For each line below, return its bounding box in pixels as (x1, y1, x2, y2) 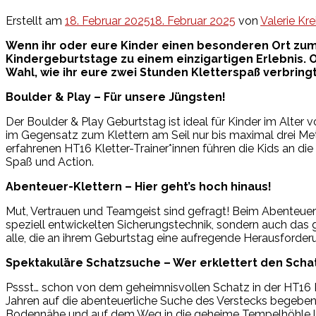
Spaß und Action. (6, 154, 94, 169)
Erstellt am (6, 13, 65, 28)
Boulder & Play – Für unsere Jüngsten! (6, 90, 226, 104)
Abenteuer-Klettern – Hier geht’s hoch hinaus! (6, 179, 272, 193)
